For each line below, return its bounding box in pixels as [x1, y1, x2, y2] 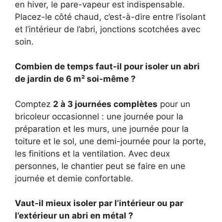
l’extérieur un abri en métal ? [15, 211, 133, 221]
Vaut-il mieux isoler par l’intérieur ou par [15, 198, 183, 209]
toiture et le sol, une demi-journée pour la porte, [15, 136, 206, 146]
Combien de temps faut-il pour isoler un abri [15, 61, 200, 72]
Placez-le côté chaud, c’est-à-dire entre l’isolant [15, 11, 206, 22]
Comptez [15, 99, 53, 109]
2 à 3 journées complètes [53, 99, 158, 109]
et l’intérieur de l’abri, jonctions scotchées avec [15, 24, 200, 34]
